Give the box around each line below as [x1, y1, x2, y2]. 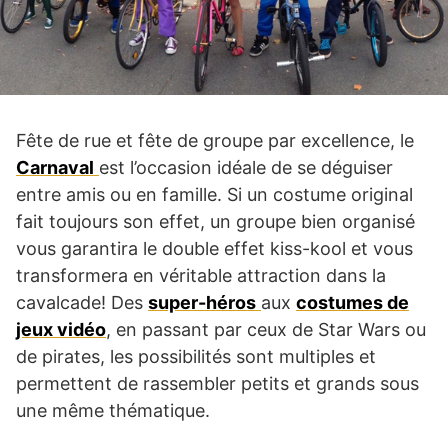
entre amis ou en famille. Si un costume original [16, 184, 413, 206]
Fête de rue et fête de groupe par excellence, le [16, 130, 414, 152]
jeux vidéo [16, 319, 106, 341]
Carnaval [16, 157, 94, 179]
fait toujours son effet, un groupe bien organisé [16, 211, 415, 233]
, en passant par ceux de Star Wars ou [106, 319, 426, 341]
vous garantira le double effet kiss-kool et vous [16, 238, 413, 260]
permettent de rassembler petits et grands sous [16, 373, 419, 395]
